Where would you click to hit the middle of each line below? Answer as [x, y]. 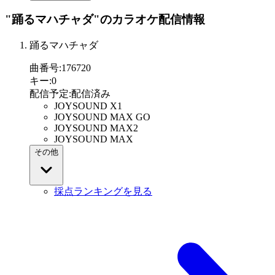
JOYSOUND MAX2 [96, 128]
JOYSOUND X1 [88, 106]
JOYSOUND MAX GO [102, 117]
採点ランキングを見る [103, 192]
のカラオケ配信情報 [153, 20]
